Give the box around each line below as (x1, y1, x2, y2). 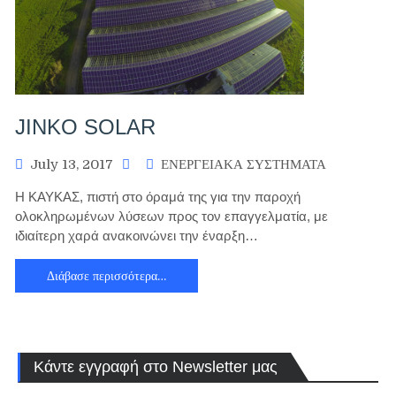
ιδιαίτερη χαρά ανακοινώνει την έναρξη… (15, 228, 258, 244)
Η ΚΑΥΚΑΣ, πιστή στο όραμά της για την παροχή (15, 189, 301, 205)
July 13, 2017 (30, 156, 113, 173)
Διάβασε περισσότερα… (47, 269, 166, 284)
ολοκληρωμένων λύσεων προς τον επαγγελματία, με (15, 209, 328, 225)
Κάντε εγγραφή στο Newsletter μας (34, 357, 278, 376)
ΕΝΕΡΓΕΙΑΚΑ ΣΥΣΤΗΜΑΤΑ (161, 156, 326, 173)
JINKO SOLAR (15, 115, 156, 140)
